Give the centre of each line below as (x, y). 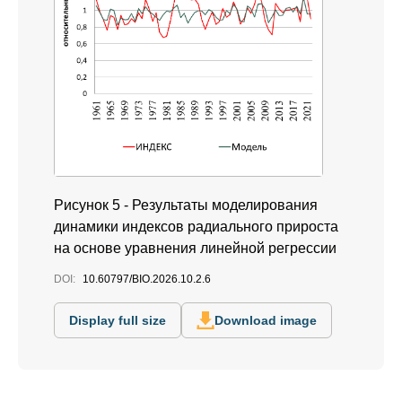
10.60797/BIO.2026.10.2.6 (147, 280)
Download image (266, 321)
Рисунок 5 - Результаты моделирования (186, 205)
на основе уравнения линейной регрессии (195, 249)
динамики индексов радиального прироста (196, 227)
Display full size (118, 321)
